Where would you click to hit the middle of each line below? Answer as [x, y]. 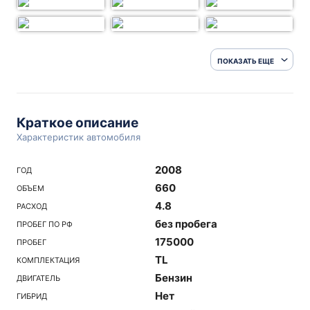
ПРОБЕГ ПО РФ [45, 224]
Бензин [174, 278]
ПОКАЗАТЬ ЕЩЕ [246, 61]
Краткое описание [77, 123]
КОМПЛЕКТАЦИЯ [48, 260]
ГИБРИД [32, 296]
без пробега [186, 224]
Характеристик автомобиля [79, 137]
